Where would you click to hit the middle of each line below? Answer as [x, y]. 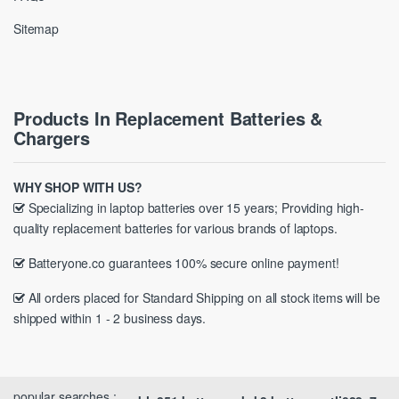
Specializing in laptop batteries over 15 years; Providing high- [194, 208]
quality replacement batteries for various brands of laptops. [175, 228]
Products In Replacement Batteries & [168, 118]
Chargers [52, 138]
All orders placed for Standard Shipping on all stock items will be [202, 298]
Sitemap [37, 29]
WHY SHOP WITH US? [78, 187]
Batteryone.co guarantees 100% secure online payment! [182, 263]
